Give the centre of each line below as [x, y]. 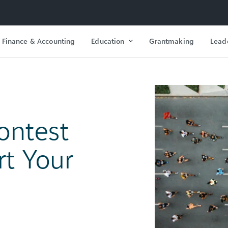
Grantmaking [172, 41]
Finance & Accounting [38, 41]
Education [108, 41]
